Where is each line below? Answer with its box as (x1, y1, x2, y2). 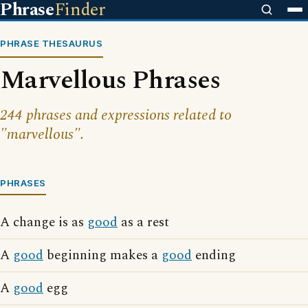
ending (192, 245, 236, 265)
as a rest (118, 212, 169, 232)
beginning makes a (43, 245, 162, 265)
